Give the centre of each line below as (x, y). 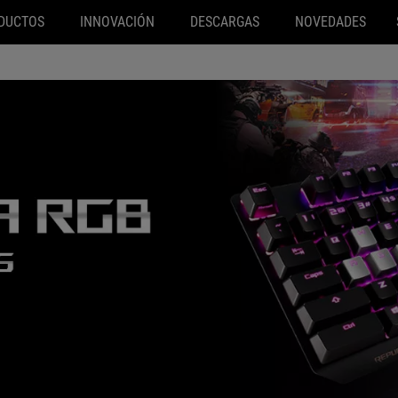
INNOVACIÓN (117, 22)
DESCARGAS (224, 22)
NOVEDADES (330, 22)
